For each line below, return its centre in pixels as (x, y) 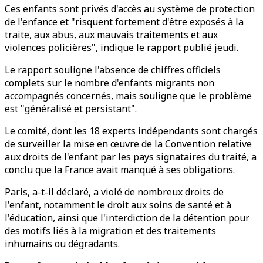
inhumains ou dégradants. (62, 244)
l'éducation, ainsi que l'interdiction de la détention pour (127, 218)
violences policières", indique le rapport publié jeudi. (122, 48)
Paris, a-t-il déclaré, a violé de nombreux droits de (114, 192)
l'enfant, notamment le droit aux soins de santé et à (118, 205)
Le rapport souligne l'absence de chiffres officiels (113, 70)
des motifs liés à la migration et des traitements (110, 231)
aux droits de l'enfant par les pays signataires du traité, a (131, 157)
